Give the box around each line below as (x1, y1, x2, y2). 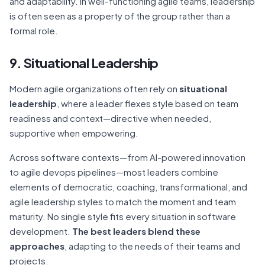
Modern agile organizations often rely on (9, 82, 179, 94)
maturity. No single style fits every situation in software (9, 210, 236, 222)
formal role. (9, 24, 58, 36)
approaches (9, 240, 64, 251)
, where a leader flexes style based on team (57, 97, 238, 109)
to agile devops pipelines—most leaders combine (9, 166, 218, 177)
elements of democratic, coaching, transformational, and (9, 180, 247, 192)
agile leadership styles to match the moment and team (9, 195, 236, 207)
